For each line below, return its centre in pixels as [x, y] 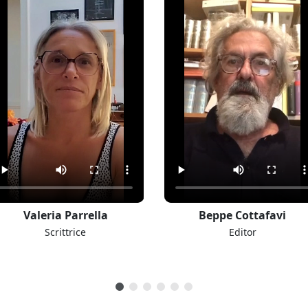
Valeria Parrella [65, 215]
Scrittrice [66, 232]
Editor [242, 232]
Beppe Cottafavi [243, 215]
